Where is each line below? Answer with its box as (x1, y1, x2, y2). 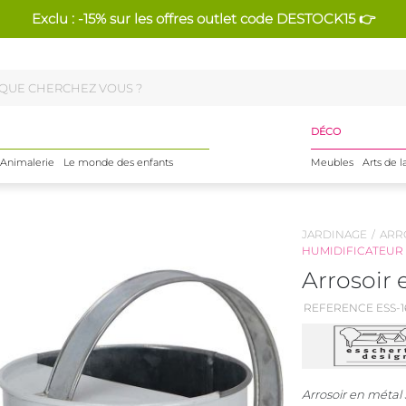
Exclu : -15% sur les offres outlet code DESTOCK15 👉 (31, 10, 375, 27)
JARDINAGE (301, 227, 367, 241)
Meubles (310, 156, 353, 169)
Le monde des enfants (63, 156, 173, 169)
